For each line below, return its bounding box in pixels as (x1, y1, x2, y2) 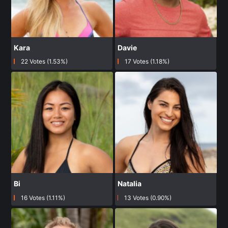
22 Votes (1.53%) (20, 58, 68, 66)
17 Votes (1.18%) (124, 58, 169, 66)
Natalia (118, 179, 141, 188)
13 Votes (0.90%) (124, 194, 172, 202)
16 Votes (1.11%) (20, 194, 65, 202)
